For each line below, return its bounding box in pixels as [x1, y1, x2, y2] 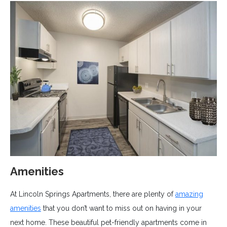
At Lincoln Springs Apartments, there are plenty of [10, 190, 175, 199]
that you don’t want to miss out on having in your [41, 204, 202, 213]
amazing [175, 190, 203, 199]
